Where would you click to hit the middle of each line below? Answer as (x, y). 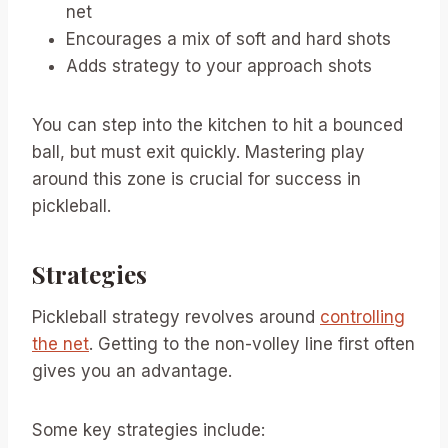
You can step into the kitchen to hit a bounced (217, 124)
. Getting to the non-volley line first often (252, 343)
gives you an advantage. (132, 370)
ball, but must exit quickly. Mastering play (198, 151)
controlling (362, 316)
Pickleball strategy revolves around (176, 316)
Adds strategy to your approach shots (219, 65)
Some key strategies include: (148, 429)
